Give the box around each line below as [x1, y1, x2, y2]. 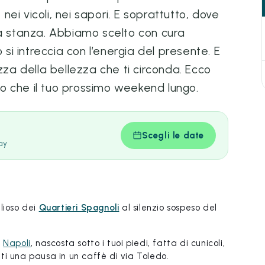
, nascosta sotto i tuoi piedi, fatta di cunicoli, [30, 238, 225, 248]
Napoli [3, 238, 31, 248]
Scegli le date [141, 130, 204, 141]
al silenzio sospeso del [119, 202, 217, 213]
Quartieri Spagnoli [38, 202, 119, 213]
